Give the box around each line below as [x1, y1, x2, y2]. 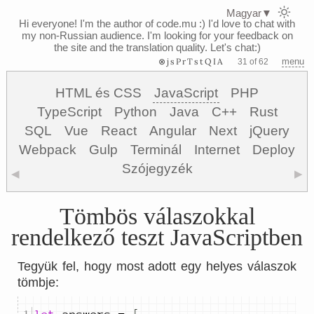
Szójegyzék [121, 161, 193, 176]
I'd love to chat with [205, 18, 295, 29]
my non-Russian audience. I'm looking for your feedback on [21, 29, 293, 41]
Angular [149, 123, 196, 138]
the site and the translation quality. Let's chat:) [53, 41, 261, 53]
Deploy [252, 142, 295, 157]
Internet [194, 142, 240, 157]
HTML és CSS [55, 86, 142, 100]
